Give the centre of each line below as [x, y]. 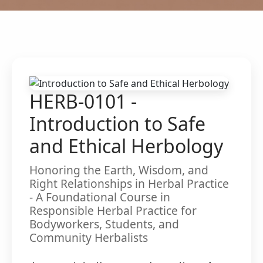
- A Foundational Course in [100, 197]
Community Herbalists [89, 237]
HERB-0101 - [83, 101]
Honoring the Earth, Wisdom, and [119, 170]
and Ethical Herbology [126, 146]
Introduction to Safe [117, 123]
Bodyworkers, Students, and [104, 224]
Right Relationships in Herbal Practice [129, 183]
